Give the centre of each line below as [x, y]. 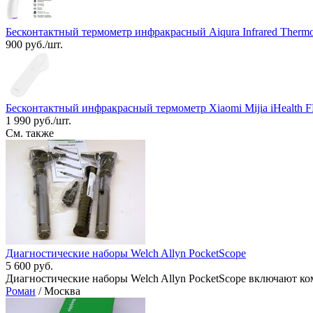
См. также [30, 133]
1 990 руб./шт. [38, 121]
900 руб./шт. [34, 45]
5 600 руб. [29, 266]
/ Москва [58, 291]
